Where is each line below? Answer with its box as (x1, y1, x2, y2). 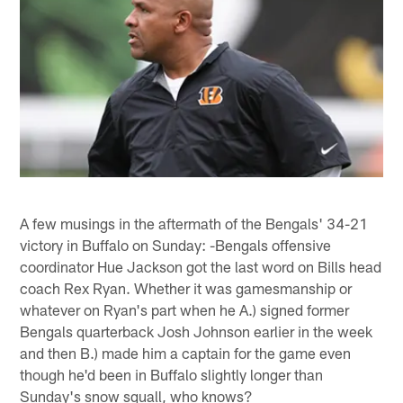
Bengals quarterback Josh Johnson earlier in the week (20, 321, 373, 340)
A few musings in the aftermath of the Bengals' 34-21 (20, 213, 369, 232)
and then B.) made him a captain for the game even (20, 343, 352, 362)
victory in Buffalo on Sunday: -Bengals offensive (20, 235, 332, 254)
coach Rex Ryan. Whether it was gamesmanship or (20, 278, 353, 297)
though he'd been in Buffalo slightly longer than (20, 364, 324, 383)
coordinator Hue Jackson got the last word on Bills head (20, 256, 382, 275)
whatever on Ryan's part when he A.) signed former (20, 300, 350, 318)
